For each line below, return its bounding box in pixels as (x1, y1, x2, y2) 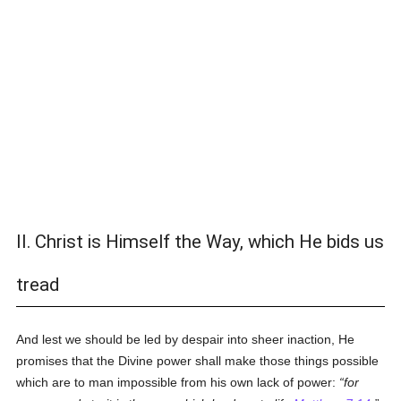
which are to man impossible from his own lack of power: (16, 375, 340, 389)
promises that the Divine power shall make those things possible (16, 354, 380, 368)
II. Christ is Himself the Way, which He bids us (16, 231, 385, 252)
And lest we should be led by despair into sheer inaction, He (16, 332, 355, 346)
